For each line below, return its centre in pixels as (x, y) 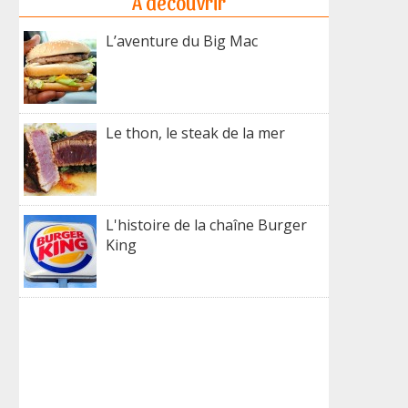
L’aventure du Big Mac (182, 41)
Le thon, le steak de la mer (195, 133)
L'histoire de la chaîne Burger (206, 225)
